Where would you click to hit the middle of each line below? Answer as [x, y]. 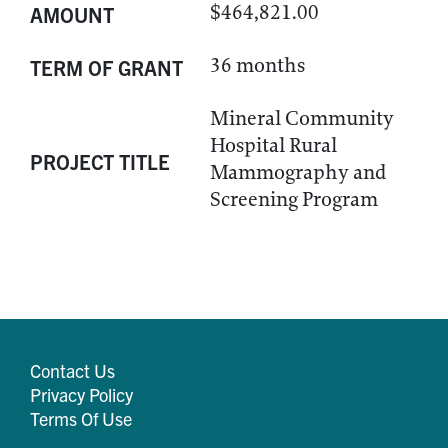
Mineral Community [302, 118]
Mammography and [298, 172]
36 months [257, 65]
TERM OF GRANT [106, 67]
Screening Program [294, 199]
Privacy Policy [81, 394]
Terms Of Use [81, 418]
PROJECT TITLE [100, 161]
